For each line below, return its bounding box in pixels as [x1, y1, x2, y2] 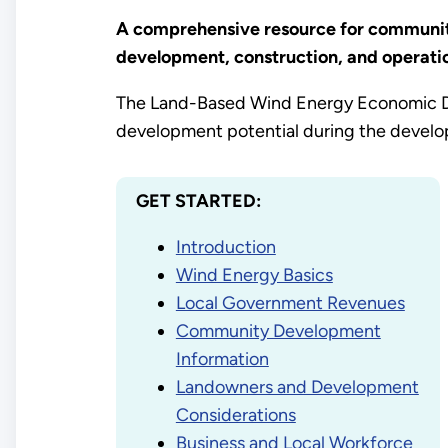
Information [175, 348, 269, 370]
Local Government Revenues [175, 292, 405, 314]
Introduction [175, 236, 276, 258]
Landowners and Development [175, 376, 419, 398]
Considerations [175, 404, 296, 426]
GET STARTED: [135, 190, 261, 212]
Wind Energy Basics [175, 264, 333, 286]
